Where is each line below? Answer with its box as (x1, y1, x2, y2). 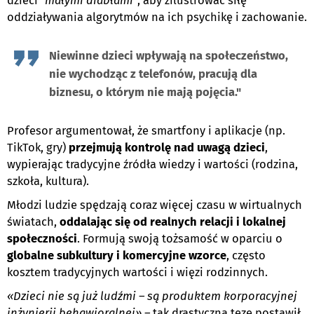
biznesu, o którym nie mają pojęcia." (49, 85, 241, 99)
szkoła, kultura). (7, 174, 89, 188)
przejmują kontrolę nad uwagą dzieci (69, 140, 265, 154)
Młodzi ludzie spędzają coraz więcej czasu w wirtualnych (7, 198, 302, 212)
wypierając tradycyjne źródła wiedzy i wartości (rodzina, (7, 157, 298, 171)
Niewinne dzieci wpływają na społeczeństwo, (49, 48, 288, 62)
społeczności (7, 231, 77, 245)
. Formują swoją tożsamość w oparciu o (77, 231, 282, 245)
